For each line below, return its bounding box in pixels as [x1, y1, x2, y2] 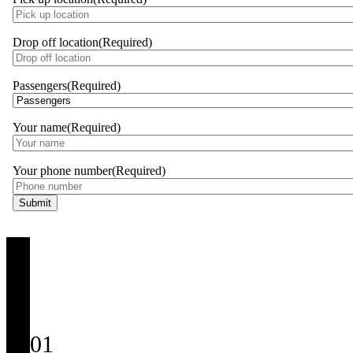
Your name [13, 120, 67, 134]
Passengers [13, 78, 67, 92]
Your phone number [13, 163, 112, 177]
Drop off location [13, 35, 98, 49]
